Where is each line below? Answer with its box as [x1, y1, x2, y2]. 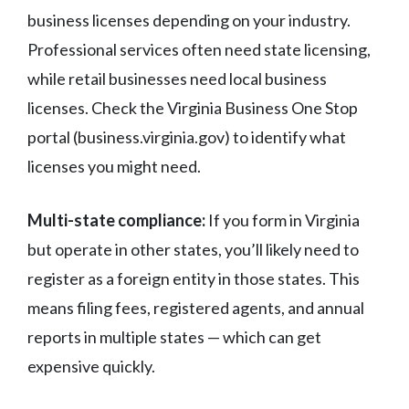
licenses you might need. [27, 156, 201, 177]
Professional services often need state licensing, [27, 39, 371, 60]
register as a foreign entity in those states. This [27, 268, 360, 289]
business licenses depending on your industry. [27, 10, 351, 31]
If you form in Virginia [205, 210, 360, 231]
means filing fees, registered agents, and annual [27, 298, 364, 319]
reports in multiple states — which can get [27, 327, 321, 348]
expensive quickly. [27, 356, 155, 377]
